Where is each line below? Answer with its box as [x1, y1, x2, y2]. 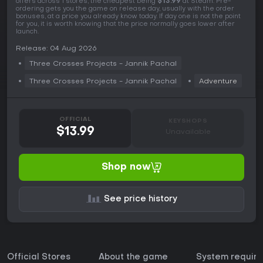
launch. [16, 28, 39, 35]
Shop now [102, 162, 151, 172]
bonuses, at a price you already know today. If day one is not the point [16, 13, 241, 20]
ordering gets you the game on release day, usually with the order [16, 5, 234, 12]
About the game [99, 253, 168, 261]
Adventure [199, 77, 237, 85]
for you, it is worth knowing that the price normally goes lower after [16, 21, 235, 28]
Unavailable [165, 128, 211, 136]
